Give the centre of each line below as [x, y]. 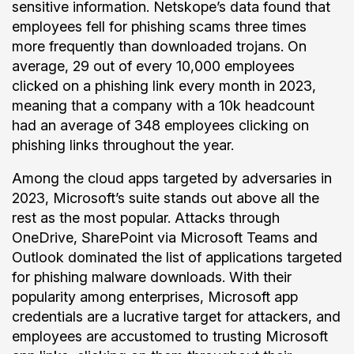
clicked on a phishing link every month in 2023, [164, 86]
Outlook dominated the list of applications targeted [177, 257]
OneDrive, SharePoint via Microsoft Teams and [165, 237]
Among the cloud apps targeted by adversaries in [172, 178]
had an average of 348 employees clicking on [160, 125]
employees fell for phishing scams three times [159, 26]
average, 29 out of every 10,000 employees [153, 66]
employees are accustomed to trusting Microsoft [170, 336]
